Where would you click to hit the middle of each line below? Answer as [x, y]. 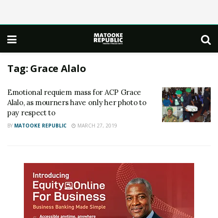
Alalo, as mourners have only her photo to [77, 102]
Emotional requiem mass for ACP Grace [74, 92]
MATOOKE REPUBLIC [40, 126]
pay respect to [31, 113]
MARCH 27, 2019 [97, 126]
